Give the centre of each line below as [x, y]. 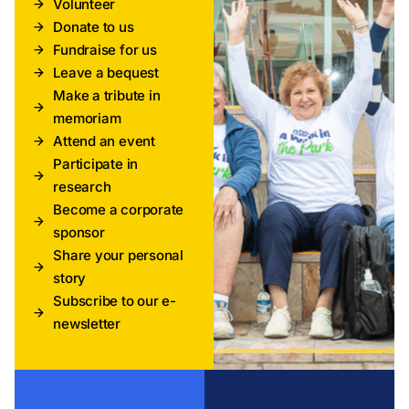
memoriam [87, 119]
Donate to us [94, 27]
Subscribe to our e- [115, 301]
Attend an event [104, 142]
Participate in [96, 164]
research [82, 187]
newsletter [87, 324]
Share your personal [118, 256]
